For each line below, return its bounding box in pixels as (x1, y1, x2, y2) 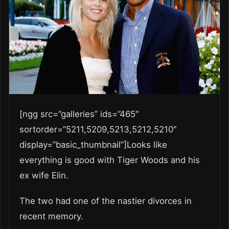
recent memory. (19, 211, 88, 222)
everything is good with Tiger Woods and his (19, 155, 200, 166)
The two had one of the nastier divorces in (19, 196, 192, 207)
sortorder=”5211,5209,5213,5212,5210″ (19, 124, 177, 135)
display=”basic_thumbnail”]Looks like (19, 140, 167, 150)
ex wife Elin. (19, 170, 74, 181)
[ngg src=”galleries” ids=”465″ (19, 109, 139, 120)
